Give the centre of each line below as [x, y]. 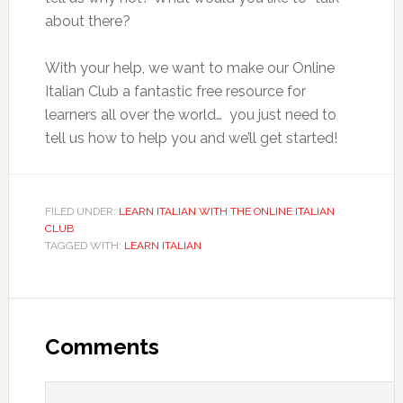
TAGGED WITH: [84, 246]
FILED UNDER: [81, 211]
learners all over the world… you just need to [190, 115]
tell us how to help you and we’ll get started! [191, 138]
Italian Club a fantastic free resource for [175, 91]
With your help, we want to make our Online [189, 68]
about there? [87, 21]
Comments [102, 347]
